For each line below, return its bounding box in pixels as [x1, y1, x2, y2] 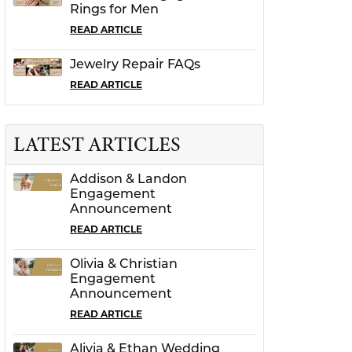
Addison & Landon [70, 173, 187, 186]
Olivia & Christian [70, 258, 178, 271]
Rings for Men [70, 3, 159, 16]
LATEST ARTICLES [13, 130, 181, 158]
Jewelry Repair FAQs [70, 58, 200, 71]
